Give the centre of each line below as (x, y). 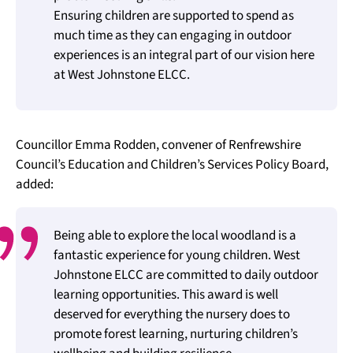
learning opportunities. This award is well (166, 295)
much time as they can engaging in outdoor (173, 35)
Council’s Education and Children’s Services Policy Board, (172, 165)
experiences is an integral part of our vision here (184, 55)
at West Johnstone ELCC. (122, 75)
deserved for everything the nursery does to (172, 314)
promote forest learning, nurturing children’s (176, 334)
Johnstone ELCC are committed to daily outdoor (186, 275)
